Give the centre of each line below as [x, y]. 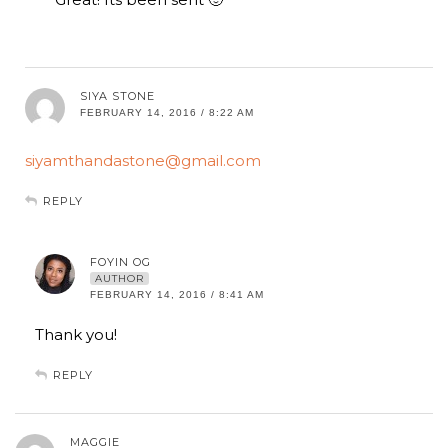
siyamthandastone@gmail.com [143, 161]
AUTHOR [119, 279]
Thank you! [76, 335]
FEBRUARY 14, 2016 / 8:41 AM [177, 295]
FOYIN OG [120, 262]
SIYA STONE [117, 96]
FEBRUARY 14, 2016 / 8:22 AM [167, 113]
